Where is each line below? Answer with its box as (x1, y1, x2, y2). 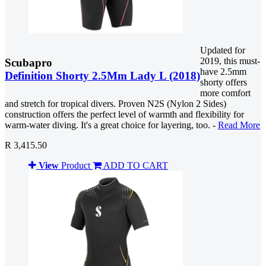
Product (59, 160, 93, 171)
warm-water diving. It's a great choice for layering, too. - (5, 120, 218, 131)
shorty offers (200, 77, 247, 88)
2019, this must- (200, 56, 260, 66)
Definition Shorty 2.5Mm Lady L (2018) (5, 69, 200, 83)
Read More (218, 120, 260, 131)
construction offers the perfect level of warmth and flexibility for (5, 109, 244, 120)
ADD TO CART (103, 160, 168, 171)
